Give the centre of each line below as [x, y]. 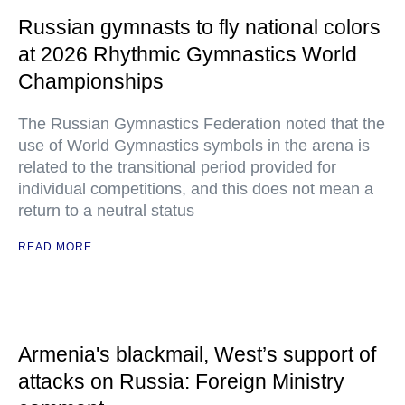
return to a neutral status [106, 211]
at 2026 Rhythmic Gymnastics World [188, 55]
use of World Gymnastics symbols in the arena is [194, 146]
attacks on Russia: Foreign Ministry [181, 382]
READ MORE [55, 247]
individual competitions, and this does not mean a [196, 189]
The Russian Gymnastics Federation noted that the [202, 124]
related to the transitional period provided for [177, 168]
